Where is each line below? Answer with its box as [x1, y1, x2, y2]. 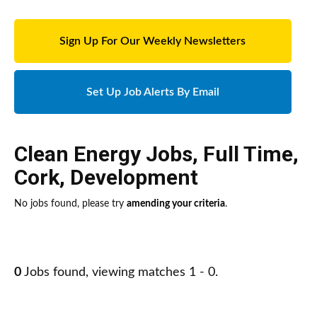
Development [70, 165, 198, 190]
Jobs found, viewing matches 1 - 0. [21, 266, 218, 279]
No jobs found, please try [14, 199, 127, 209]
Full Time [203, 142, 293, 167]
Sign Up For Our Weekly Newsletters [59, 35, 246, 47]
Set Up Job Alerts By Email [86, 86, 219, 98]
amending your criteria [127, 199, 225, 209]
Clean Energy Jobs [14, 142, 192, 167]
